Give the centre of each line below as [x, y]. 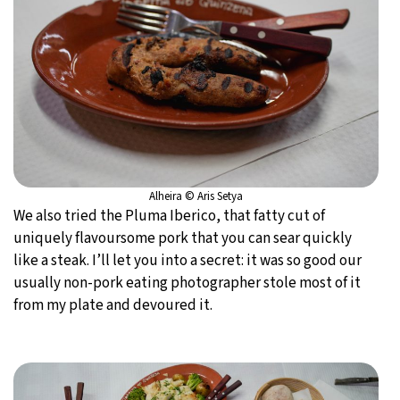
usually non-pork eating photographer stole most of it [187, 283]
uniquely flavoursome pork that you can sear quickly [183, 238]
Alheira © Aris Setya [196, 196]
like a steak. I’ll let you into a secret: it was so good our [187, 260]
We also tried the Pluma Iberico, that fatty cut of [169, 216]
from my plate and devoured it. [113, 305]
